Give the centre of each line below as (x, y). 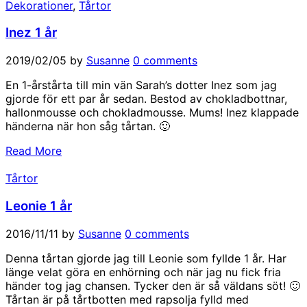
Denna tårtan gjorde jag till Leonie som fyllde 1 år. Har (146, 258)
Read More (34, 151)
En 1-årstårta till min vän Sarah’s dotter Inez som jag (141, 85)
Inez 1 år (31, 33)
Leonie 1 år (39, 206)
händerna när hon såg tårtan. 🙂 (91, 126)
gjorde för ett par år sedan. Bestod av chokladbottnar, (146, 99)
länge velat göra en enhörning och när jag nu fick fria (143, 272)
